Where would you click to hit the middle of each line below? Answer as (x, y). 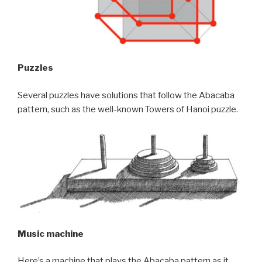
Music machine (51, 234)
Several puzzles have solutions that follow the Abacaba (126, 95)
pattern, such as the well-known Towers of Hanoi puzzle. (128, 109)
